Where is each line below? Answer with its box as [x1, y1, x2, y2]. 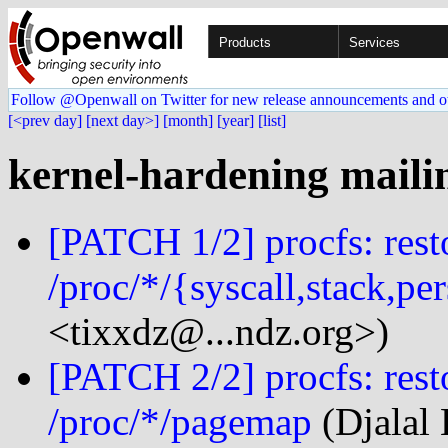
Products [219, 35, 271, 50]
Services [349, 35, 400, 50]
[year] [217, 112, 254, 129]
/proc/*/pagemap [48, 399, 312, 443]
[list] [258, 112, 286, 129]
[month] [163, 112, 213, 129]
